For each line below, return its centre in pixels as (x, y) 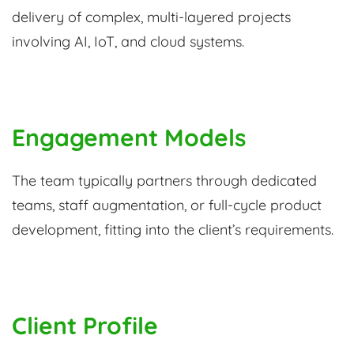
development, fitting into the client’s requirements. (173, 230)
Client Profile (85, 326)
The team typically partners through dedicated (164, 181)
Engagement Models (129, 138)
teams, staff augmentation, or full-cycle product (167, 205)
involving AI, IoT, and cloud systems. (128, 42)
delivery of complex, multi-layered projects (151, 17)
